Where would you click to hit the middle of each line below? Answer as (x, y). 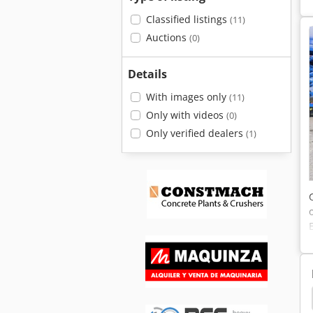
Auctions (167, 37)
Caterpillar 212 (60, 299)
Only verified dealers (196, 133)
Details (147, 74)
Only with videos (186, 115)
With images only (187, 97)
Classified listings (188, 19)
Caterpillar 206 (168, 299)
